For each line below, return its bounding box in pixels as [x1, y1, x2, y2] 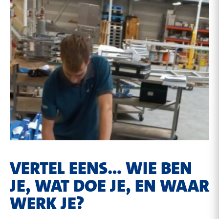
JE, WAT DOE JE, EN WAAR [10, 174, 209, 197]
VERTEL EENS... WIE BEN [10, 156, 192, 180]
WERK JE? [10, 192, 85, 215]
